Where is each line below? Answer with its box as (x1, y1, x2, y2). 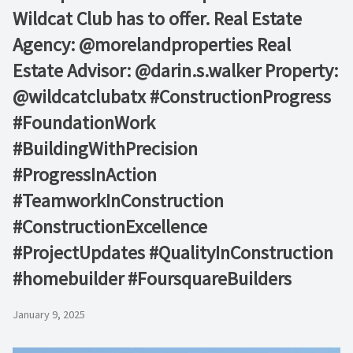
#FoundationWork (13, 110, 155, 135)
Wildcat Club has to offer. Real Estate (13, 6, 302, 31)
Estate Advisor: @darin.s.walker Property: (13, 58, 338, 83)
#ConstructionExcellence (13, 214, 207, 239)
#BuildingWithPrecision (13, 136, 198, 161)
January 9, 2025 (13, 307, 85, 322)
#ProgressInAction (13, 162, 157, 187)
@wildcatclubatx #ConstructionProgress (13, 84, 331, 109)
